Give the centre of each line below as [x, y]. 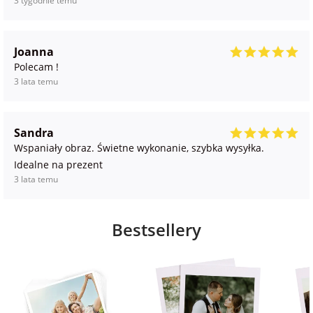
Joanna [34, 52]
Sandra [34, 133]
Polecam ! [36, 67]
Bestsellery [156, 230]
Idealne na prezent [58, 165]
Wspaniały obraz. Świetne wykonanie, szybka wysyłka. [139, 148]
